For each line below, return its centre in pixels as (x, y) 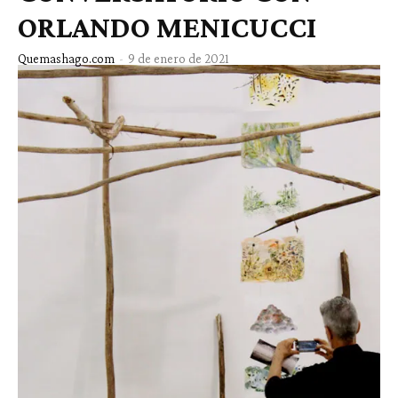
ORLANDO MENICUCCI (167, 28)
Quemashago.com (66, 59)
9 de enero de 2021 (179, 59)
